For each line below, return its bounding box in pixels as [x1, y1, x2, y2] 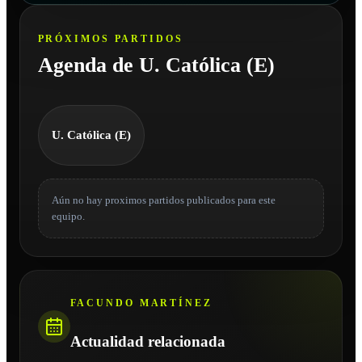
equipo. [51, 210, 85, 222]
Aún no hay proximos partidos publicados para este [51, 194, 276, 206]
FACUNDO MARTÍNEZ [69, 297, 213, 309]
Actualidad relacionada [69, 333, 225, 351]
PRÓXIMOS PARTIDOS [37, 32, 183, 44]
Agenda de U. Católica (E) [37, 53, 275, 77]
